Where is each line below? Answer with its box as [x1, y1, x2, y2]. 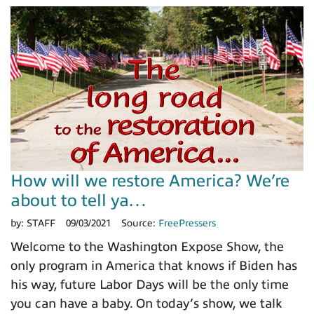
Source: [121, 218, 158, 229]
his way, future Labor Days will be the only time [11, 278, 289, 292]
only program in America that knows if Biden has [11, 259, 297, 273]
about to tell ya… [11, 191, 146, 210]
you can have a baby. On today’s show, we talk [11, 296, 282, 311]
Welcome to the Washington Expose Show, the [11, 240, 284, 254]
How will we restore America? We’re [11, 172, 289, 191]
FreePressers [158, 218, 216, 229]
